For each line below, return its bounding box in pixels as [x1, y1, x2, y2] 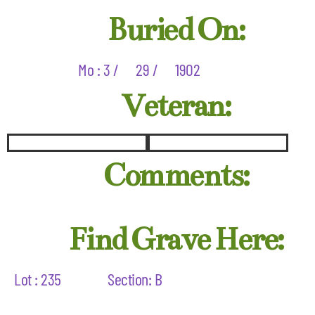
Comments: [103, 157, 249, 195]
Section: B [108, 269, 162, 290]
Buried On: [108, 11, 244, 49]
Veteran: [122, 87, 230, 125]
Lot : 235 [14, 269, 61, 290]
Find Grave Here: [68, 221, 283, 259]
